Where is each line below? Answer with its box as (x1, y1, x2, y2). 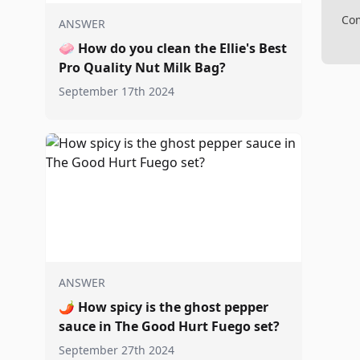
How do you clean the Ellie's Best (78, 39, 287, 57)
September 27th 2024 (59, 342, 174, 358)
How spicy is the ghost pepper (78, 298, 268, 316)
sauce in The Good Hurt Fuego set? (59, 317, 280, 335)
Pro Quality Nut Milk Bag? (59, 59, 226, 76)
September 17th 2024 (59, 84, 174, 99)
